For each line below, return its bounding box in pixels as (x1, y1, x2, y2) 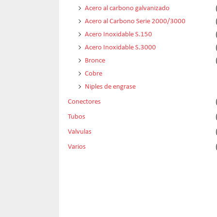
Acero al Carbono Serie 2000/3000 (85, 16, 186, 25)
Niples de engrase (85, 81, 136, 91)
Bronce (85, 55, 105, 64)
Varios (68, 141, 86, 151)
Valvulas (68, 126, 92, 136)
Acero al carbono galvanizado (85, 3, 170, 12)
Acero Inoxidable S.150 (85, 29, 152, 38)
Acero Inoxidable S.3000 (85, 42, 156, 51)
